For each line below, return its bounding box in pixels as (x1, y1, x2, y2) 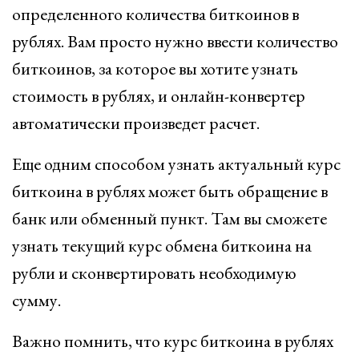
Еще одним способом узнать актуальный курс (12, 152, 341, 175)
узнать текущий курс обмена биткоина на (12, 234, 312, 257)
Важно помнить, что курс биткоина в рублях (12, 329, 333, 353)
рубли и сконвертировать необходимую (12, 261, 296, 284)
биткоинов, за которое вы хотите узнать (12, 57, 298, 80)
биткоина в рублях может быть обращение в (12, 179, 328, 203)
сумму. (12, 288, 61, 312)
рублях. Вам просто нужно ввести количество (12, 30, 338, 53)
